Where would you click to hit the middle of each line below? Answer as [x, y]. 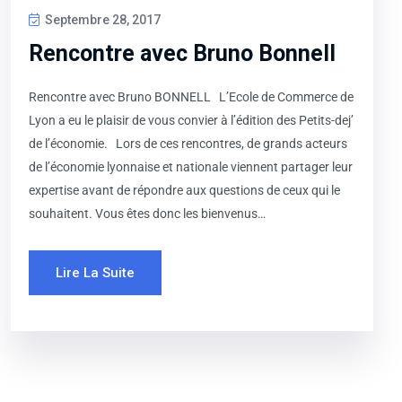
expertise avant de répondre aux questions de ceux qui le [184, 191]
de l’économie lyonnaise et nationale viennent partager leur [191, 167]
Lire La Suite [95, 273]
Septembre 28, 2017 [101, 20]
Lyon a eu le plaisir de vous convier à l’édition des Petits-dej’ [191, 121]
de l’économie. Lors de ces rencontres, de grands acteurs [188, 144]
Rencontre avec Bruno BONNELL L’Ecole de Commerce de [191, 97]
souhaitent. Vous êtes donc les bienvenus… [147, 214]
